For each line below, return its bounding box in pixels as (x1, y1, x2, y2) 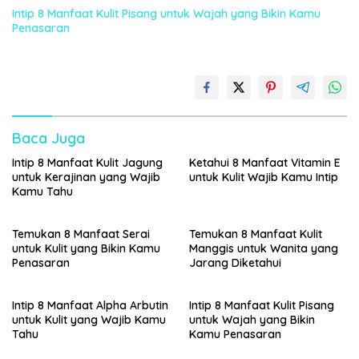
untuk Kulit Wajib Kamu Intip (189, 170, 338, 185)
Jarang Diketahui (189, 256, 281, 271)
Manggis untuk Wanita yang (189, 241, 338, 256)
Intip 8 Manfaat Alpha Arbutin (12, 298, 168, 313)
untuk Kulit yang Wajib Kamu (12, 313, 166, 328)
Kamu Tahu (12, 184, 73, 200)
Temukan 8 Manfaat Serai (12, 227, 150, 242)
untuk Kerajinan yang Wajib (12, 170, 160, 185)
